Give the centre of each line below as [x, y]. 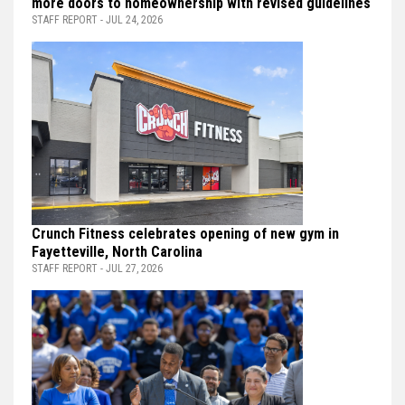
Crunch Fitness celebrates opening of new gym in [185, 234]
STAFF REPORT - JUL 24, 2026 [97, 20]
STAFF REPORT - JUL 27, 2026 [97, 269]
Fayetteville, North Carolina [117, 252]
